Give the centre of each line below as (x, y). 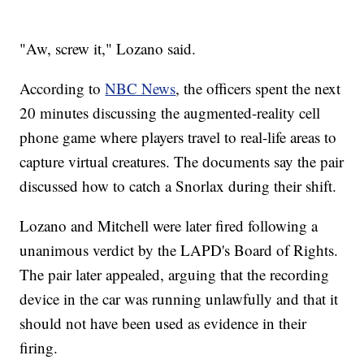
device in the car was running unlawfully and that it (179, 299)
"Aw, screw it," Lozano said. (108, 49)
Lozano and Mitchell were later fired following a (169, 226)
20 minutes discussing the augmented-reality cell (170, 113)
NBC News (141, 89)
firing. (39, 348)
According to (63, 89)
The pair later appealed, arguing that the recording (175, 275)
